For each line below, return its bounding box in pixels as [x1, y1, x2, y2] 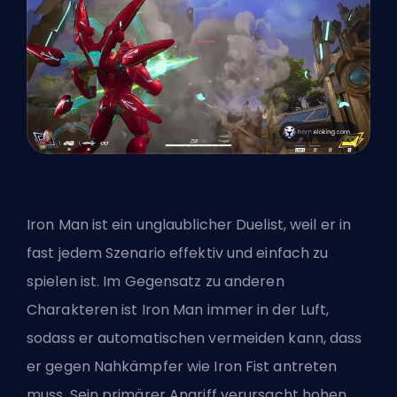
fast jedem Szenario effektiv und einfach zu [27, 243, 329, 264]
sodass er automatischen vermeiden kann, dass [27, 328, 362, 349]
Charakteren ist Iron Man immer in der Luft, [27, 300, 330, 321]
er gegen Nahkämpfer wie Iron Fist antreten [27, 356, 338, 378]
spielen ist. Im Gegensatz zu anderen [27, 271, 284, 292]
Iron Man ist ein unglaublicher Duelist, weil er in [27, 214, 352, 236]
